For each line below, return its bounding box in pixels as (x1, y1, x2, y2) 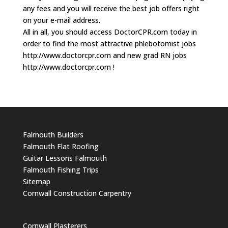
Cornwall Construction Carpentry (22, 188, 131, 198)
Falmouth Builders (22, 130, 83, 139)
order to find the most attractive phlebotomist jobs (22, 39, 196, 48)
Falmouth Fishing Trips (22, 165, 99, 175)
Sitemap (22, 177, 50, 186)
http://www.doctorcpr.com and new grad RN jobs (22, 50, 187, 60)
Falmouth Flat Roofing (22, 141, 99, 151)
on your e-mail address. (22, 15, 100, 25)
